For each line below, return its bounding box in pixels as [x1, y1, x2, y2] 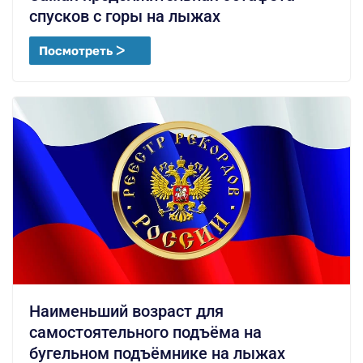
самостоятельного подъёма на [29, 322, 262, 343]
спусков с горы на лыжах [29, 6, 220, 26]
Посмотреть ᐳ [39, 42, 125, 58]
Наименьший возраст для [29, 301, 224, 322]
